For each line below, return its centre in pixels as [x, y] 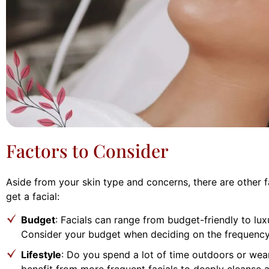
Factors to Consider [87, 151]
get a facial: [33, 197]
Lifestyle [41, 254]
